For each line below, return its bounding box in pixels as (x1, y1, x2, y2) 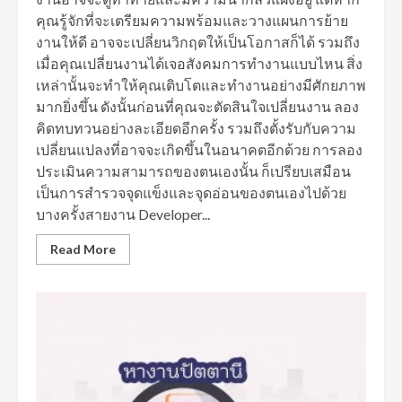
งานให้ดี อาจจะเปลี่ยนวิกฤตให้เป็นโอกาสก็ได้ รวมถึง (36, 33, 360, 50)
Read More (50, 241, 116, 257)
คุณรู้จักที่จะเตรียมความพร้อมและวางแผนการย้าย (36, 12, 348, 29)
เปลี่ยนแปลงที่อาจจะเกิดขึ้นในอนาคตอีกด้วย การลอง (36, 141, 363, 158)
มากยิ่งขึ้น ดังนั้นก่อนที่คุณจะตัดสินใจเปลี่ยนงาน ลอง (36, 98, 359, 115)
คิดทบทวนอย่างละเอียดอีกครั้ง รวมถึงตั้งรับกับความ (36, 119, 356, 136)
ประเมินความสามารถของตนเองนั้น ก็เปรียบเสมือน (36, 162, 351, 179)
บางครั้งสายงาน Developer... (36, 205, 210, 223)
